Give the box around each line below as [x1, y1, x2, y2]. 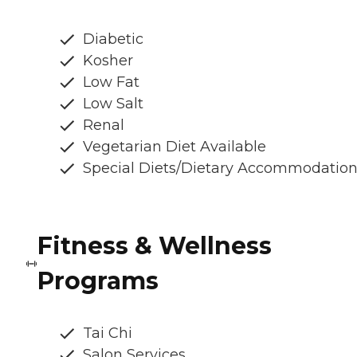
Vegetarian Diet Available [83, 137, 266, 155]
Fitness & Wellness [37, 230, 273, 261]
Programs [37, 265, 159, 296]
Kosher [83, 51, 133, 69]
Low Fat [83, 73, 139, 91]
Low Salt [83, 94, 143, 112]
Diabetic [83, 29, 143, 48]
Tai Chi [83, 324, 132, 342]
